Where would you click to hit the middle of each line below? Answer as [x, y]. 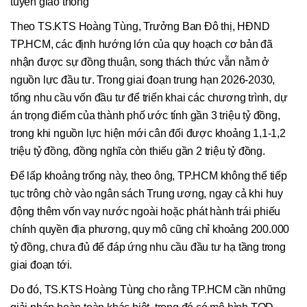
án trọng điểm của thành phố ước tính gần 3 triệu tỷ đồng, [145, 116]
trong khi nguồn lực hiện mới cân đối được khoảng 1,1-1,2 [148, 134]
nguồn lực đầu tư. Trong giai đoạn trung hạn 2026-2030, [143, 80]
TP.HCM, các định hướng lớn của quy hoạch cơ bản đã [142, 45]
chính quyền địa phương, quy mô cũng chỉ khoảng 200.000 [150, 230]
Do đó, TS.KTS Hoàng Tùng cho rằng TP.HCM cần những [148, 290]
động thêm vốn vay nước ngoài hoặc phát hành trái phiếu [146, 212]
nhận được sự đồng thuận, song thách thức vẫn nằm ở [140, 62]
